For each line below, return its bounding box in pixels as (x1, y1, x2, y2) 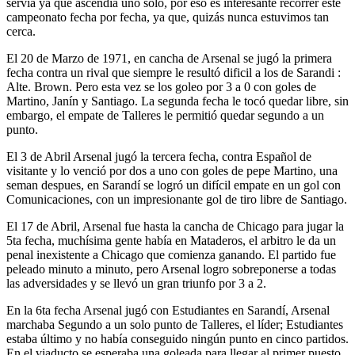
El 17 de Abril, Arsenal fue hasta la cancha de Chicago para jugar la (6, 219, 344, 233)
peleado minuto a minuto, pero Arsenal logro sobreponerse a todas (6, 262, 336, 276)
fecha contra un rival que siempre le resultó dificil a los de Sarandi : (6, 66, 341, 79)
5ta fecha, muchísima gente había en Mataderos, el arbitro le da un (6, 234, 336, 247)
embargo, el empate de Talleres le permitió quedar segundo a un (6, 109, 324, 122)
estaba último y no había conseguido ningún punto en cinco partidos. (6, 332, 349, 345)
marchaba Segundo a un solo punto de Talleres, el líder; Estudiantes (6, 318, 343, 331)
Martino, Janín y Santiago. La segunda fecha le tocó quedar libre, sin (6, 94, 349, 108)
